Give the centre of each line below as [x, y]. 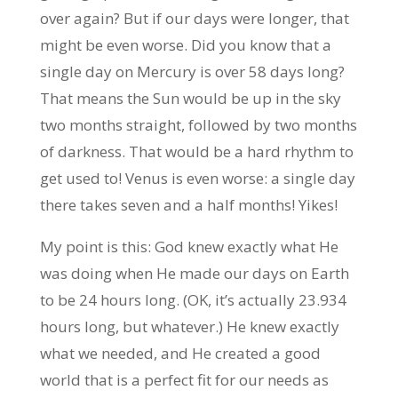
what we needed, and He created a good [180, 353]
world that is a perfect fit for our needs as [184, 380]
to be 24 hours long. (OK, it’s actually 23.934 [193, 300]
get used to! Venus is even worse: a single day [197, 178]
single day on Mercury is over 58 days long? [192, 72]
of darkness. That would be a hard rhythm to [196, 151]
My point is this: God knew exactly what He [189, 247]
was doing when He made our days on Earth [194, 273]
